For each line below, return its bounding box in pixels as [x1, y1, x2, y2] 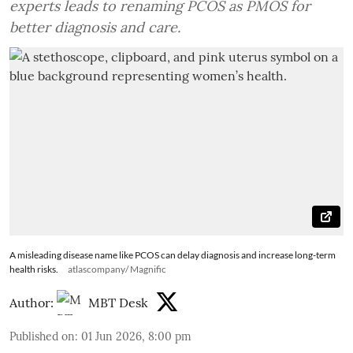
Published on [9, 329, 75, 344]
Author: [9, 294, 54, 310]
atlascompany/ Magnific [68, 262, 166, 275]
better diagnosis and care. [9, 18, 180, 36]
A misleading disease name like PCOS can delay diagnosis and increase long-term [9, 248, 336, 261]
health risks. [9, 262, 58, 275]
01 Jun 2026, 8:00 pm [81, 329, 191, 344]
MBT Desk [88, 294, 148, 310]
